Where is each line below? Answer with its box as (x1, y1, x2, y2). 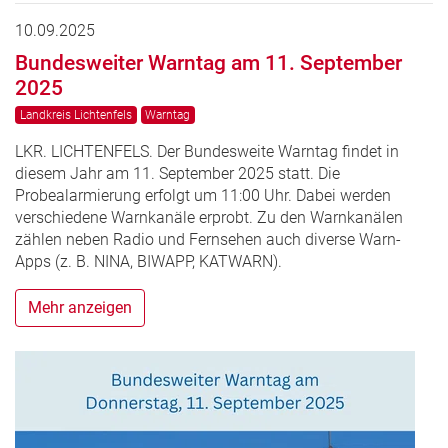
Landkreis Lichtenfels (19, 108, 132, 123)
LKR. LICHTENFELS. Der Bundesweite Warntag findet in (15, 142, 399, 162)
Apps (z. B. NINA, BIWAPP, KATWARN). (15, 252, 282, 272)
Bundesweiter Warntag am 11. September (15, 50, 402, 76)
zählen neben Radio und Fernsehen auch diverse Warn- (15, 230, 401, 250)
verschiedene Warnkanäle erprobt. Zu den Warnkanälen (15, 208, 403, 228)
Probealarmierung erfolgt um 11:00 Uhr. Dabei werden (15, 186, 391, 206)
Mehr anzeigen (28, 298, 132, 318)
